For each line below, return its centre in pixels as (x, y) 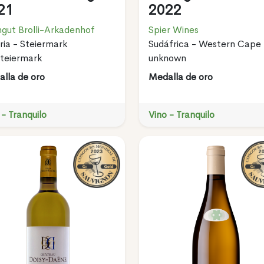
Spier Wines (173, 29)
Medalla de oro (180, 77)
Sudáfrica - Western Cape (204, 44)
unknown (167, 58)
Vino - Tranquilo (181, 114)
